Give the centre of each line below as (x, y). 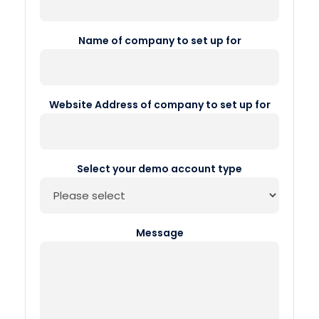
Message (159, 233)
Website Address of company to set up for (159, 105)
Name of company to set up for (159, 41)
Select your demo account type (159, 169)
